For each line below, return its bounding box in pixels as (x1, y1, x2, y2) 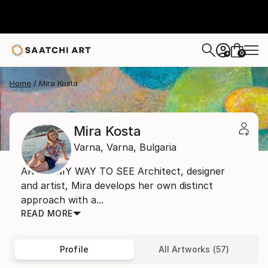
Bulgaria (139, 141, 176, 153)
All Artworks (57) (158, 244, 230, 254)
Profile (59, 244, 89, 254)
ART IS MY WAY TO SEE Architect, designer (21, 165, 225, 177)
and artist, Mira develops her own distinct (21, 179, 213, 191)
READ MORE (21, 208, 73, 218)
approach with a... (21, 194, 103, 206)
